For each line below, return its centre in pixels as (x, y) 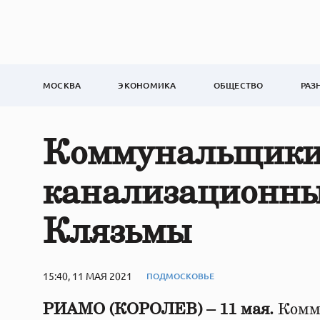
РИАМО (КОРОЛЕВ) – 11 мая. (158, 309)
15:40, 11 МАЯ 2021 (87, 276)
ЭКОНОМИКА (147, 85)
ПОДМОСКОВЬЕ (180, 276)
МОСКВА (62, 85)
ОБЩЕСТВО (238, 85)
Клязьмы (117, 233)
